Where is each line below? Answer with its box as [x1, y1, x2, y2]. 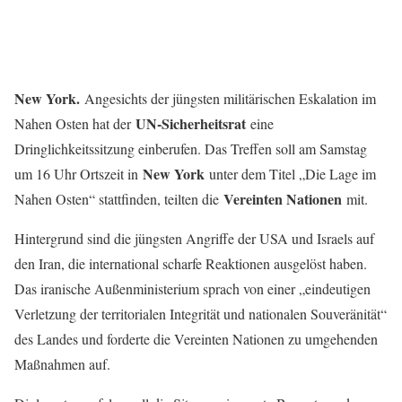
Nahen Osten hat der [14, 114, 135, 133]
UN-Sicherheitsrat [135, 113, 246, 134]
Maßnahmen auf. [14, 354, 110, 373]
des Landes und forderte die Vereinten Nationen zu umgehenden [14, 329, 378, 348]
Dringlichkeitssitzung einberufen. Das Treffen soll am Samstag [14, 139, 367, 158]
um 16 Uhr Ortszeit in [14, 164, 143, 183]
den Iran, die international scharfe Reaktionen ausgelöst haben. [14, 254, 367, 273]
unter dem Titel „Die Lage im [205, 164, 376, 183]
